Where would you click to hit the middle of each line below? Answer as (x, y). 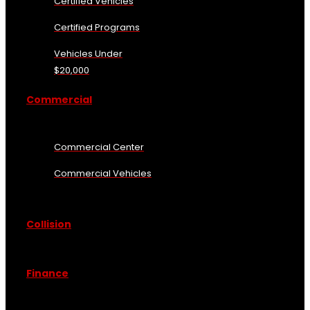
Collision (49, 224)
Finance (47, 274)
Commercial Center (99, 147)
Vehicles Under (88, 54)
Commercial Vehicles (103, 174)
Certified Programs (97, 28)
